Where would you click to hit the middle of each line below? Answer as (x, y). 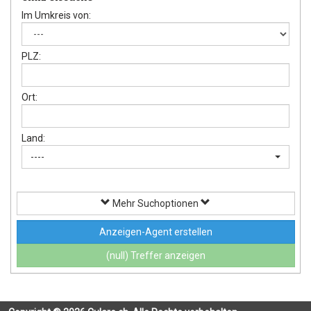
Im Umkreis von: (56, 16)
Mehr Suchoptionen (155, 203)
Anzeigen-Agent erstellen (155, 232)
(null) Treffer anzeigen (155, 256)
